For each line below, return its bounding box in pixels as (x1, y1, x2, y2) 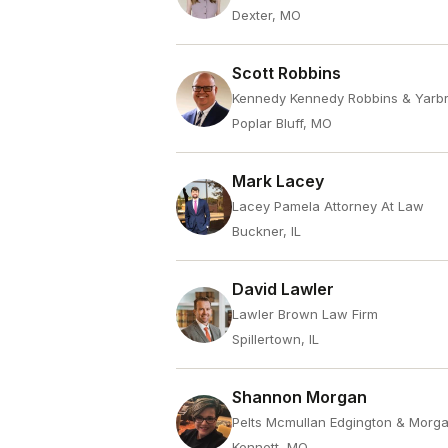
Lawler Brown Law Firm (232, 306, 378, 322)
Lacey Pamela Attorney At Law (232, 198, 424, 214)
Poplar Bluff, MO (232, 115, 332, 131)
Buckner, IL (232, 223, 301, 239)
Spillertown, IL (232, 331, 319, 347)
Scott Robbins (232, 63, 341, 83)
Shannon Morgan (232, 387, 367, 407)
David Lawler (232, 279, 334, 299)
